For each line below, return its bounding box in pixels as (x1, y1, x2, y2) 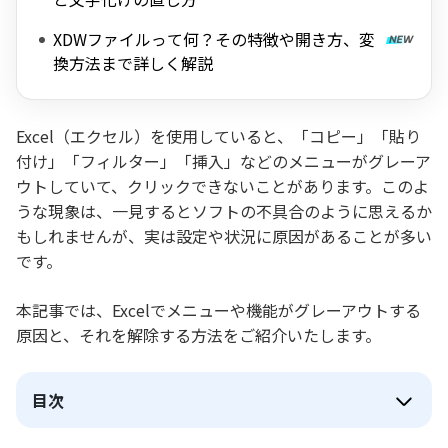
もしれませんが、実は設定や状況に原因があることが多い (16, 224, 432, 248)
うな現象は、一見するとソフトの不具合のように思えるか (16, 199, 432, 223)
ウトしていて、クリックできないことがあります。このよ (16, 174, 429, 198)
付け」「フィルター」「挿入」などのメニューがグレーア (16, 149, 431, 173)
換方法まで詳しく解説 (53, 51, 213, 75)
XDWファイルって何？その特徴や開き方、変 (53, 27, 375, 51)
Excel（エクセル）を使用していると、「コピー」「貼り (16, 124, 421, 148)
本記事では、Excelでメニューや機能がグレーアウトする (16, 298, 421, 322)
